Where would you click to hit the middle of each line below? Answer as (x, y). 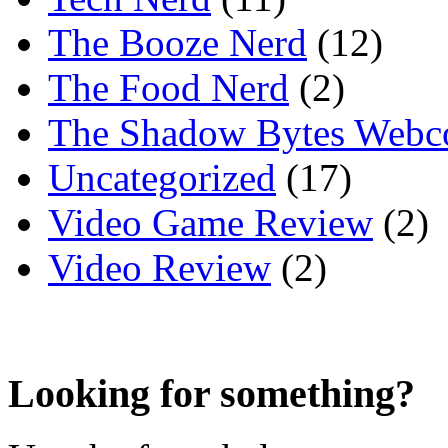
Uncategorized (162, 177)
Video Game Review (210, 222)
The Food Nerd (168, 87)
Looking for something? (211, 393)
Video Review (159, 267)
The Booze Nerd (177, 42)
